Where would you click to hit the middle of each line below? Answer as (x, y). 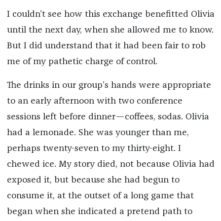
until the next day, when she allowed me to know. (110, 30)
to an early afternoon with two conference (94, 101)
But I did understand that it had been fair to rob (106, 46)
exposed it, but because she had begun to (93, 180)
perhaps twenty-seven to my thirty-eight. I (94, 148)
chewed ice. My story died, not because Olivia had (110, 164)
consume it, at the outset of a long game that (100, 196)
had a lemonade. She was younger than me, (98, 132)
